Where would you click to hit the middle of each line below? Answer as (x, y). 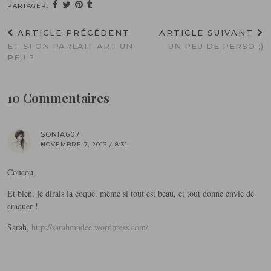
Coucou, (21, 172)
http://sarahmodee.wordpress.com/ (90, 227)
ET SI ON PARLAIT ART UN (70, 46)
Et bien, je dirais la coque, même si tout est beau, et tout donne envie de (131, 194)
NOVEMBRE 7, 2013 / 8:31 (84, 145)
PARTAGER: (29, 6)
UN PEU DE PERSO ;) (216, 46)
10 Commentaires (58, 98)
